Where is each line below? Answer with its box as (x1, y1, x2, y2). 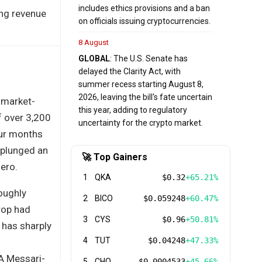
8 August (78, 37, 109, 47)
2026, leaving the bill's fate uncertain (78, 92, 212, 102)
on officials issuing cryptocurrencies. (78, 16, 211, 26)
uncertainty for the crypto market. (78, 118, 203, 127)
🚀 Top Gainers (82, 151, 147, 163)
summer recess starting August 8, (78, 79, 204, 89)
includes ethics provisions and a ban (78, 3, 210, 13)
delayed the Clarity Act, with (78, 66, 181, 76)
